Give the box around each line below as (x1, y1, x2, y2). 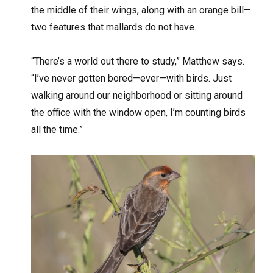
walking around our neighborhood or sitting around (31, 89, 243, 101)
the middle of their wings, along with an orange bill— (31, 4, 252, 16)
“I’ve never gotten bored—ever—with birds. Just (31, 72, 232, 84)
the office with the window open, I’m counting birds (31, 106, 246, 118)
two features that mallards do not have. (31, 21, 197, 33)
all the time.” (31, 123, 83, 135)
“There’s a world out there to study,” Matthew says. (31, 55, 245, 67)
